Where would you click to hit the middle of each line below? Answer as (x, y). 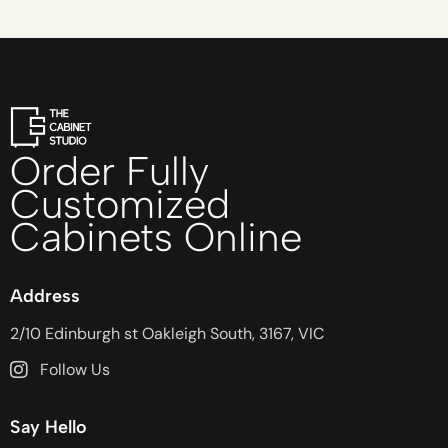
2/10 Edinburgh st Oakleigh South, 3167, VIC (167, 334)
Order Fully (109, 171)
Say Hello (48, 426)
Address (45, 295)
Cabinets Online (156, 237)
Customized (120, 204)
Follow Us (75, 369)
